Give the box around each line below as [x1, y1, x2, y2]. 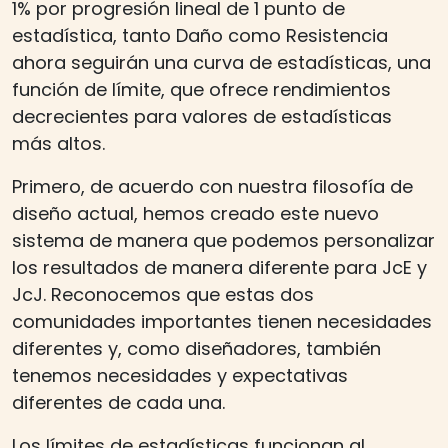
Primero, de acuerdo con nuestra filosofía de [12, 173, 413, 199]
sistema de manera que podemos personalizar [12, 227, 435, 253]
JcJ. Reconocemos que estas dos [12, 281, 314, 307]
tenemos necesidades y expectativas [12, 362, 348, 388]
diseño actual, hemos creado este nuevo [12, 200, 379, 226]
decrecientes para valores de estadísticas [12, 103, 392, 129]
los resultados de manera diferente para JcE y [12, 254, 427, 280]
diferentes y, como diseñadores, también [12, 335, 381, 361]
